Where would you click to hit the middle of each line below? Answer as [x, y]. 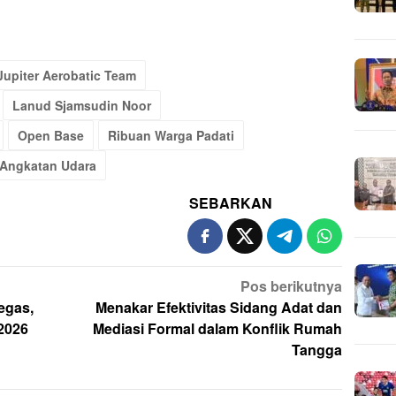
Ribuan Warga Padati [171, 135]
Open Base [51, 135]
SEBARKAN [231, 202]
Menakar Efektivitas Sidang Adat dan [219, 307]
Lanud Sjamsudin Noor [82, 105]
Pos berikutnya [292, 286]
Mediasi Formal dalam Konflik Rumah [218, 328]
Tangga [317, 349]
